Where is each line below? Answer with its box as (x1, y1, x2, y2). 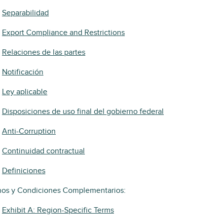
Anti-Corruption (2, 126, 56, 136)
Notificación (2, 67, 43, 77)
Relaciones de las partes (2, 47, 85, 57)
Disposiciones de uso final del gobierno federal (2, 107, 164, 116)
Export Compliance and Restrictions (2, 28, 125, 37)
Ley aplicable (2, 87, 47, 97)
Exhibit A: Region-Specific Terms (2, 205, 114, 215)
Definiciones (2, 166, 45, 176)
